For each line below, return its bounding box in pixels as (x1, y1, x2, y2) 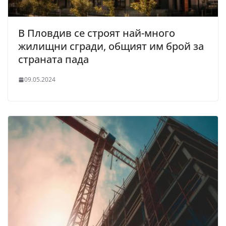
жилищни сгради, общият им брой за (18, 39, 204, 53)
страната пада (18, 52, 89, 67)
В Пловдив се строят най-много (18, 26, 175, 40)
